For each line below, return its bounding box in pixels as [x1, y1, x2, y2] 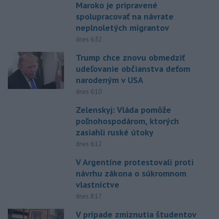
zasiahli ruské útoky [75, 126, 153, 138]
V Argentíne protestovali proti [75, 156, 194, 168]
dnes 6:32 [75, 35, 102, 44]
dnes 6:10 [75, 87, 102, 96]
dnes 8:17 [75, 192, 102, 200]
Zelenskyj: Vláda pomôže [75, 104, 171, 115]
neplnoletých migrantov [75, 22, 169, 33]
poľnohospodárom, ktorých [75, 115, 179, 127]
